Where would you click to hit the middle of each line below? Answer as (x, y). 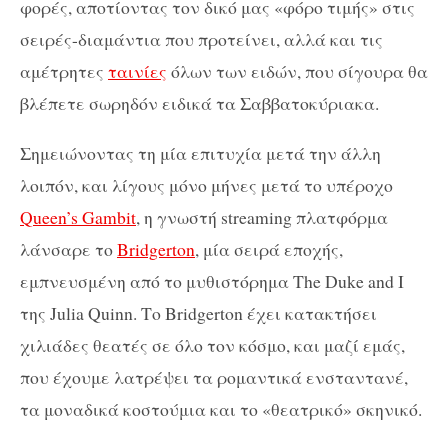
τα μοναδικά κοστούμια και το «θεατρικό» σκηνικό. (221, 408)
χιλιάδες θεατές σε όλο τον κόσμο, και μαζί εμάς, (212, 344)
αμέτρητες (64, 71)
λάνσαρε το (68, 248)
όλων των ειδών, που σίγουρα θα (297, 71)
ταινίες (137, 71)
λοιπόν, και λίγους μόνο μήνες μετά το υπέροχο (206, 184)
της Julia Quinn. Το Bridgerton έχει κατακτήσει (198, 312)
